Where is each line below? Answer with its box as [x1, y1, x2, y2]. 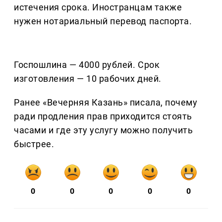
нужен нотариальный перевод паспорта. [14, 16, 192, 27]
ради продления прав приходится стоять [14, 111, 192, 122]
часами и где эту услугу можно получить [14, 125, 193, 136]
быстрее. [14, 139, 55, 150]
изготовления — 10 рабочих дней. [14, 73, 162, 84]
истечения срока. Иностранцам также [14, 2, 182, 13]
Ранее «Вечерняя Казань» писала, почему [14, 97, 198, 108]
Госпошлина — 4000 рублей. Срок [14, 59, 160, 70]
